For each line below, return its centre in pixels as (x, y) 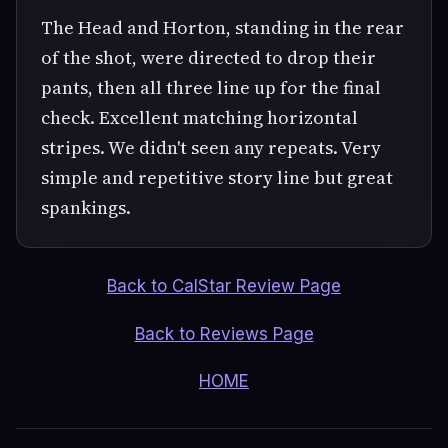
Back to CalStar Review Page (224, 285)
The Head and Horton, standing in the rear (222, 27)
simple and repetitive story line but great (217, 177)
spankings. (86, 207)
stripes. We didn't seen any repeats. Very (211, 147)
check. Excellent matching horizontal (199, 117)
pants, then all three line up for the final (211, 87)
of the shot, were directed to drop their (208, 57)
